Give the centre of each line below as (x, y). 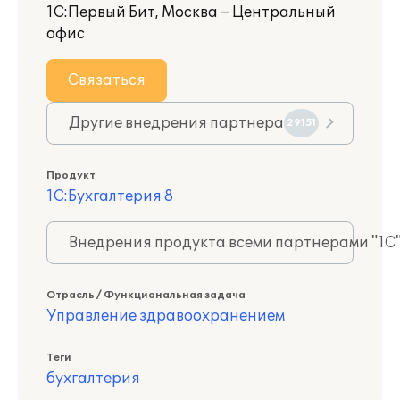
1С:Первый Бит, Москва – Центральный (191, 12)
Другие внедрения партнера (176, 123)
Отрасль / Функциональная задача (146, 295)
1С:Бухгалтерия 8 (110, 196)
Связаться (107, 80)
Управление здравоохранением (166, 316)
